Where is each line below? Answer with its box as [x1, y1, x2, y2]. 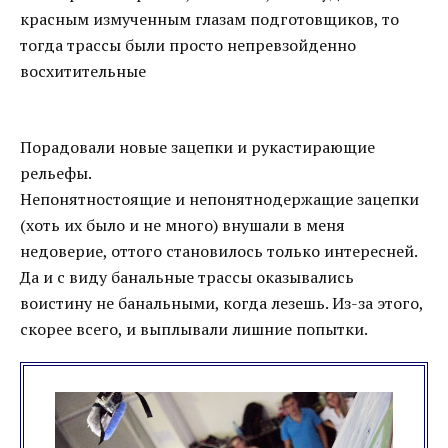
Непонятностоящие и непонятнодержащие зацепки [20, 188, 419, 210]
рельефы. [20, 162, 92, 184]
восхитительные [20, 60, 146, 82]
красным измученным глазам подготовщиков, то [20, 8, 399, 30]
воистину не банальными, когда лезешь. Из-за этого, [20, 292, 423, 314]
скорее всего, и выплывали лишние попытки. [20, 318, 368, 340]
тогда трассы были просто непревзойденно [20, 34, 356, 56]
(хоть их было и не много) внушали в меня [20, 214, 345, 236]
